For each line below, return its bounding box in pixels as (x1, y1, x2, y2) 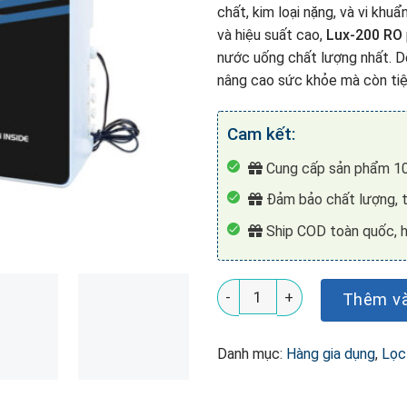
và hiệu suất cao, (217, 26, 326, 45)
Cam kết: (227, 124, 295, 145)
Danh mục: (217, 345, 286, 363)
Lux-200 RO (326, 26, 402, 45)
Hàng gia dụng (286, 345, 375, 363)
